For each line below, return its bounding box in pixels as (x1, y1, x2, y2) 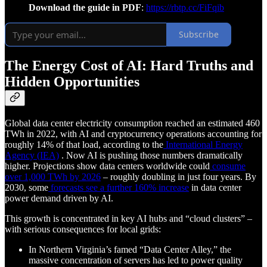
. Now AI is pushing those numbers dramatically (59, 150, 243, 161)
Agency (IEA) (5, 150, 59, 161)
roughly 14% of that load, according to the (5, 139, 163, 150)
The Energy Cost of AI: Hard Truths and (5, 58, 253, 74)
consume (210, 161, 246, 172)
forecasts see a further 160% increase (48, 182, 189, 193)
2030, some (5, 182, 48, 193)
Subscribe (179, 29, 219, 41)
